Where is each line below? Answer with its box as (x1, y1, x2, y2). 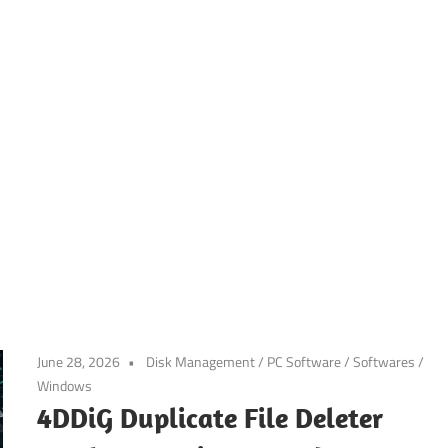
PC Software (267, 350, 342, 372)
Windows (37, 374, 93, 396)
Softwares (353, 350, 416, 372)
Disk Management (146, 350, 256, 372)
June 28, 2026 (37, 350, 121, 372)
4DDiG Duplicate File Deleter (37, 399, 384, 435)
